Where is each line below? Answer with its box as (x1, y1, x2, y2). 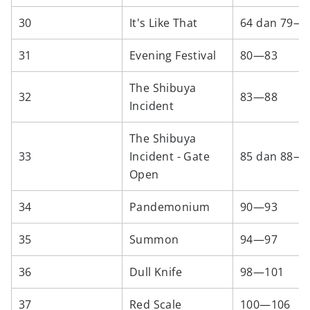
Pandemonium (129, 199, 210, 215)
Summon (129, 232, 179, 247)
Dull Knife (129, 264, 182, 280)
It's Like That (129, 15, 198, 30)
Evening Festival (129, 48, 217, 63)
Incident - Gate (129, 149, 210, 164)
